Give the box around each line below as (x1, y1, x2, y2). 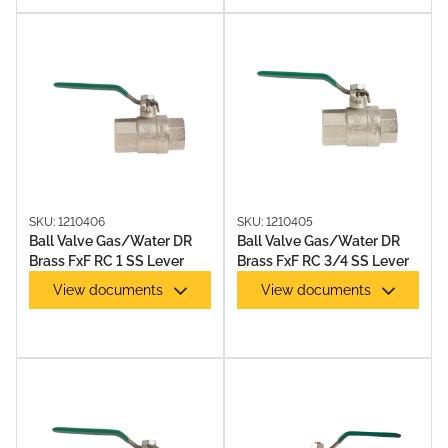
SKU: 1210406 (29, 215, 105, 229)
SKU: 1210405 (237, 215, 313, 229)
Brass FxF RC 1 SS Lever (29, 253, 184, 269)
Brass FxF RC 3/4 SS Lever (237, 253, 409, 269)
